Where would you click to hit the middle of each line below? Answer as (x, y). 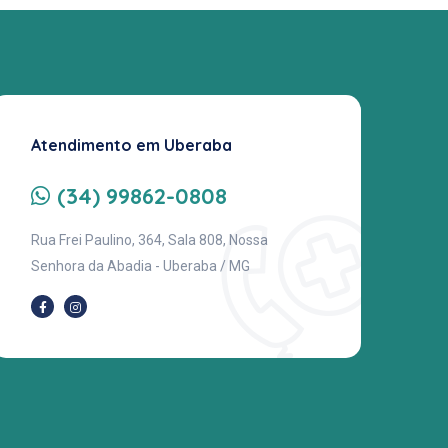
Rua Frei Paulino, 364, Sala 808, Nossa (149, 239)
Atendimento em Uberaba (131, 144)
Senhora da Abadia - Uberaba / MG (140, 265)
